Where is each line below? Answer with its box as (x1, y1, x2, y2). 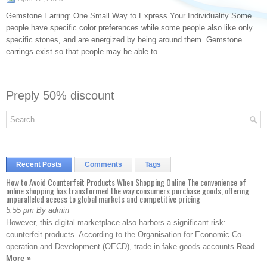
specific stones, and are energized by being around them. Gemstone (6, 35, 242, 44)
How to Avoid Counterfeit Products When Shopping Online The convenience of (6, 176, 246, 188)
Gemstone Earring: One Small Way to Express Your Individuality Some (6, 11, 252, 20)
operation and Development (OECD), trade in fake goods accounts (6, 242, 237, 251)
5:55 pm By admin (6, 206, 69, 215)
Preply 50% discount (6, 89, 114, 102)
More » (6, 254, 31, 263)
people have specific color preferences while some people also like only (6, 23, 253, 32)
